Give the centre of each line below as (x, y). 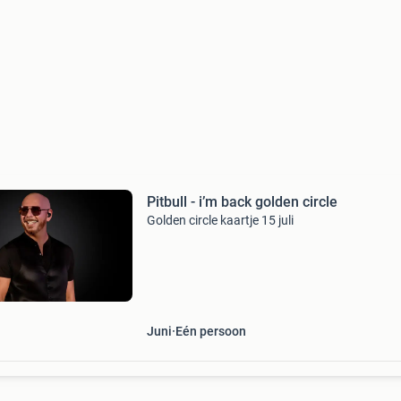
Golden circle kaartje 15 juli (220, 220)
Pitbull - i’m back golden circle (242, 202)
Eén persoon (210, 331)
